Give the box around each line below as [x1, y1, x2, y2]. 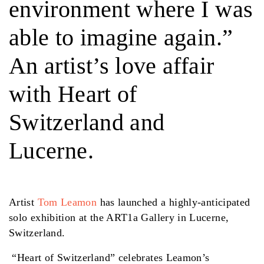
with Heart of [9, 80, 137, 107]
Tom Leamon [37, 196, 97, 208]
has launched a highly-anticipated [97, 196, 250, 208]
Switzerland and [9, 108, 165, 136]
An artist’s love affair [9, 52, 214, 79]
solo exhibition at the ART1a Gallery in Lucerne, [9, 211, 229, 223]
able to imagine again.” [9, 24, 233, 51]
